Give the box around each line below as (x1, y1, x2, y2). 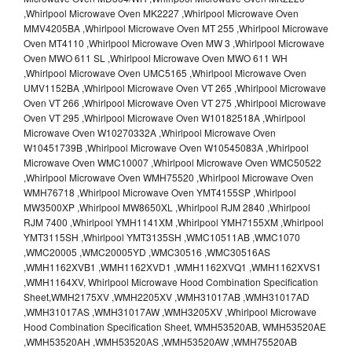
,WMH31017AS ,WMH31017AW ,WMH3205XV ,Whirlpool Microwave (24, 304, 317, 318)
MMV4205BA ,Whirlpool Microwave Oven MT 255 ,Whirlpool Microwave (24, 20, 328, 35)
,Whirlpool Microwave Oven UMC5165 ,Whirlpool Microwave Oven (24, 65, 306, 79)
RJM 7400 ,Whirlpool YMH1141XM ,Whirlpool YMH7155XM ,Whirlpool (24, 214, 324, 229)
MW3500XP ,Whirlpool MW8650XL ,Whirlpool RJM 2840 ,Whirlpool (24, 200, 310, 214)
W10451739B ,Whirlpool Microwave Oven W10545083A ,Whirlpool (24, 140, 309, 154)
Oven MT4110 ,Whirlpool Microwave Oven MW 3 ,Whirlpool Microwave (24, 35, 324, 49)
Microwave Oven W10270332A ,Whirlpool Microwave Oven (24, 125, 276, 139)
